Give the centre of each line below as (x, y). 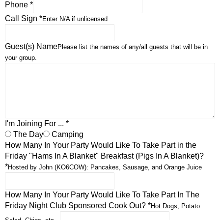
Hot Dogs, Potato (175, 206)
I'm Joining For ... (35, 123)
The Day (27, 134)
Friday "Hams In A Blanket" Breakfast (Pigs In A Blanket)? (104, 156)
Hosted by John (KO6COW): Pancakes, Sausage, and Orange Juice (105, 167)
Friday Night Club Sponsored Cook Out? (76, 205)
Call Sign (22, 18)
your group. (21, 57)
